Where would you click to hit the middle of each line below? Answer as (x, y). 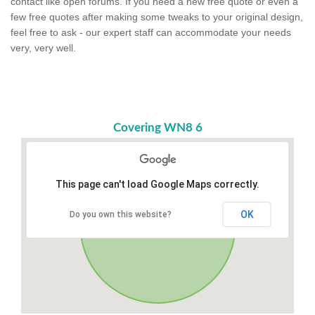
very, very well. (43, 47)
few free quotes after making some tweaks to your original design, (157, 17)
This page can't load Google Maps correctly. (157, 184)
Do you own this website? (121, 214)
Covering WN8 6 (157, 127)
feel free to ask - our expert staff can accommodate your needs (151, 32)
